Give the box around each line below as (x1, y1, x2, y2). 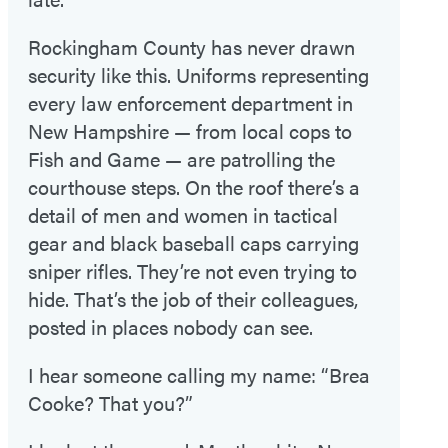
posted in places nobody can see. (28, 312, 313, 342)
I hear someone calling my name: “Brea (28, 360, 370, 390)
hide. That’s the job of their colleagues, (28, 284, 358, 314)
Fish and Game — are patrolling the (28, 144, 335, 174)
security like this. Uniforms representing (28, 60, 369, 90)
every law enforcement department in (28, 88, 353, 118)
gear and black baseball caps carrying (28, 228, 359, 258)
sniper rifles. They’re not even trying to (28, 256, 357, 286)
